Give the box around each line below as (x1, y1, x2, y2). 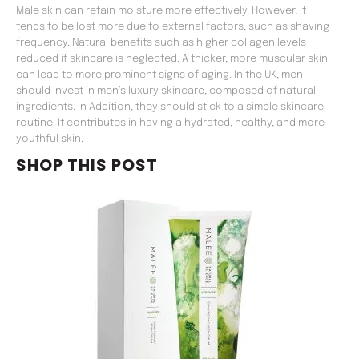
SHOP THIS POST (16, 153, 158, 176)
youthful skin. (16, 133, 83, 144)
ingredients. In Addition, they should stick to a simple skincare (16, 101, 324, 112)
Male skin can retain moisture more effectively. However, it (16, 5, 306, 16)
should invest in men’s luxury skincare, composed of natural (16, 85, 316, 96)
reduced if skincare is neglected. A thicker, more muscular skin (16, 53, 328, 64)
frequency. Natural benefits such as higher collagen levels (16, 37, 306, 48)
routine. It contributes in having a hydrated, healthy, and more (16, 117, 325, 128)
